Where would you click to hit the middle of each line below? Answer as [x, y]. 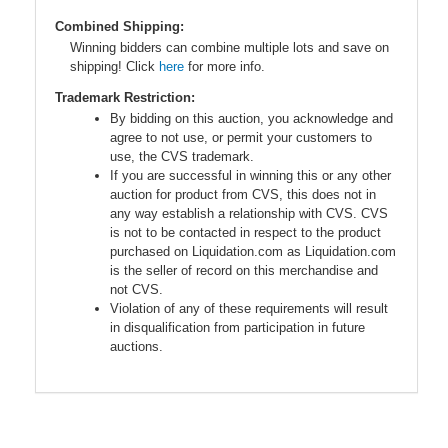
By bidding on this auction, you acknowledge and [251, 119]
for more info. [224, 67]
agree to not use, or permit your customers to [241, 138]
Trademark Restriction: [125, 98]
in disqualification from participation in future [237, 328]
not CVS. [136, 290]
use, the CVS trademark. [182, 157]
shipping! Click [114, 67]
